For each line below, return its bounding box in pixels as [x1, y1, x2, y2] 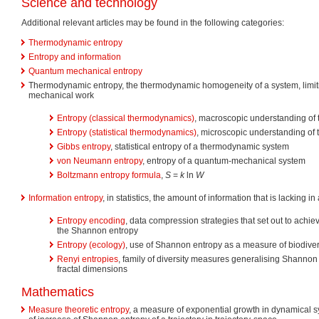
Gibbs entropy [57, 141, 110, 152]
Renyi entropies [57, 253, 118, 264]
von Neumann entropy [57, 155, 142, 166]
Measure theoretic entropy [28, 304, 129, 315]
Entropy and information [28, 51, 121, 62]
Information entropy [28, 192, 103, 203]
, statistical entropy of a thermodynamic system [110, 141, 289, 152]
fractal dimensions [57, 263, 127, 274]
